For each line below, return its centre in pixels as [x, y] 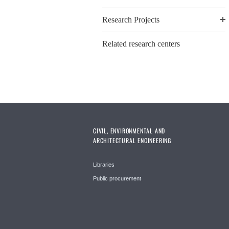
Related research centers [141, 44]
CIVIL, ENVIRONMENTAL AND [129, 131]
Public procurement [117, 179]
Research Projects [131, 20]
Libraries [104, 165]
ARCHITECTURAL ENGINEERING [132, 141]
